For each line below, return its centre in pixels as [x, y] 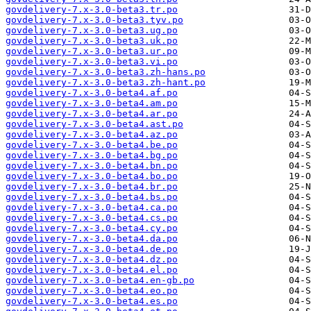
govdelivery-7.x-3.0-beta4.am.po [92, 103]
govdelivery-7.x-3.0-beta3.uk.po [92, 41]
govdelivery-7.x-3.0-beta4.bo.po [92, 176]
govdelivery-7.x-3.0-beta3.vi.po [92, 62]
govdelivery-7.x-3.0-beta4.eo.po [92, 291]
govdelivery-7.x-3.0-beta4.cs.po [92, 218]
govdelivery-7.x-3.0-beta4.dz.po [92, 260]
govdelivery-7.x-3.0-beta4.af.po [92, 93]
